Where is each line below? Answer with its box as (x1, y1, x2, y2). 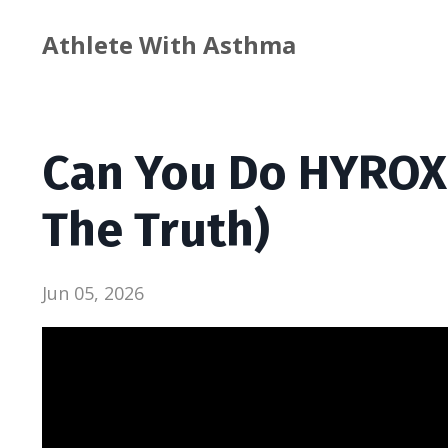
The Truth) (42, 201, 270, 259)
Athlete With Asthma (42, 28, 296, 61)
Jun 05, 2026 (42, 281, 144, 305)
